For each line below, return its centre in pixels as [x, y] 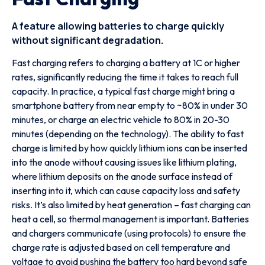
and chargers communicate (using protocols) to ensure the [129, 233]
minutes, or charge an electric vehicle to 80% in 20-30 [121, 120]
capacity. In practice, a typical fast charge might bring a [123, 91]
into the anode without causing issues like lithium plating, [124, 162]
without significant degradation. [88, 41]
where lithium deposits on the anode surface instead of [122, 177]
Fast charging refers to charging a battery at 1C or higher [126, 63]
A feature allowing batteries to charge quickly [118, 26]
